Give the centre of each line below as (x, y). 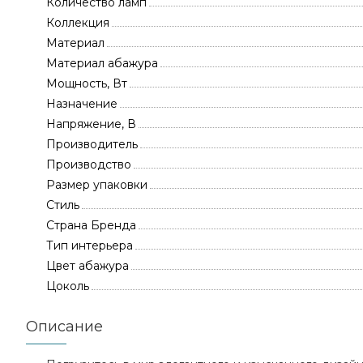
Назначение (82, 104)
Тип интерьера (90, 246)
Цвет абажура (88, 266)
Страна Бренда (91, 225)
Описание (64, 327)
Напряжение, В (91, 124)
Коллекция (78, 23)
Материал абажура (102, 63)
